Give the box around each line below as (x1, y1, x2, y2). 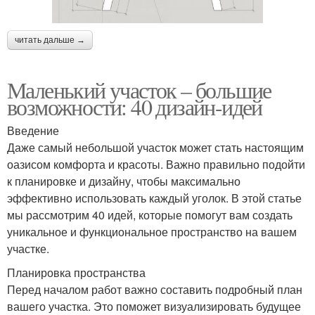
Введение (7, 122, 59, 139)
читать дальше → (15, 35, 85, 46)
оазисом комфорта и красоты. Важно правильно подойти (7, 156, 305, 173)
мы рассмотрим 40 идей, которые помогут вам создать (7, 207, 292, 224)
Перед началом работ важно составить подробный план (7, 281, 302, 298)
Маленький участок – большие (7, 75, 271, 105)
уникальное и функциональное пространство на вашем (7, 224, 297, 240)
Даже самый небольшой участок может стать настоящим (7, 139, 304, 156)
